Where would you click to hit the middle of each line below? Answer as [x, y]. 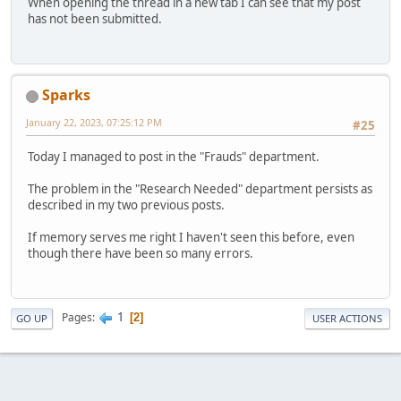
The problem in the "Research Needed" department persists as [200, 188]
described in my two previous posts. [126, 205]
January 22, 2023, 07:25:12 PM [94, 123]
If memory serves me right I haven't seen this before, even [191, 237]
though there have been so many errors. [141, 253]
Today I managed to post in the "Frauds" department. [174, 156]
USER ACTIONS [347, 318]
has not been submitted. [95, 18]
